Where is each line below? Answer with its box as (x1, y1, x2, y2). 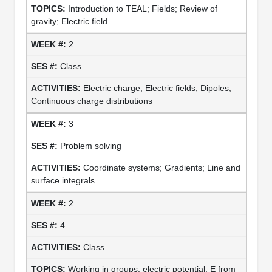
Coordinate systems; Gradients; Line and (83, 162, 240, 172)
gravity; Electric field (30, 16, 107, 26)
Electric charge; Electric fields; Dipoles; (83, 83, 231, 93)
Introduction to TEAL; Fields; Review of (67, 3, 217, 13)
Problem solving (59, 140, 121, 151)
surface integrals (30, 175, 95, 185)
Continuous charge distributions (30, 95, 152, 106)
